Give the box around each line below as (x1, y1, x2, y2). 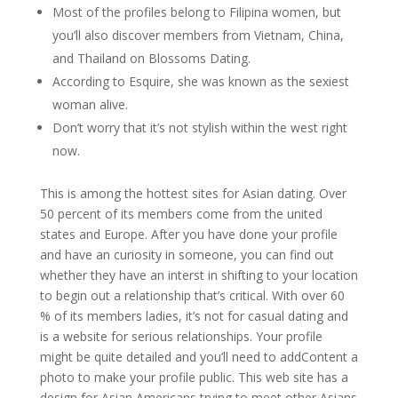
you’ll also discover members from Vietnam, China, (52, 27, 344, 44)
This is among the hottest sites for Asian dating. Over (39, 185, 346, 202)
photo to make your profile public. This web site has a (39, 369, 348, 386)
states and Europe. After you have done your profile (39, 226, 338, 243)
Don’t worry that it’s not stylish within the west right (52, 119, 347, 136)
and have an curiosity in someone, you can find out (39, 246, 334, 263)
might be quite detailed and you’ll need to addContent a (39, 348, 358, 365)
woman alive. (52, 96, 128, 113)
